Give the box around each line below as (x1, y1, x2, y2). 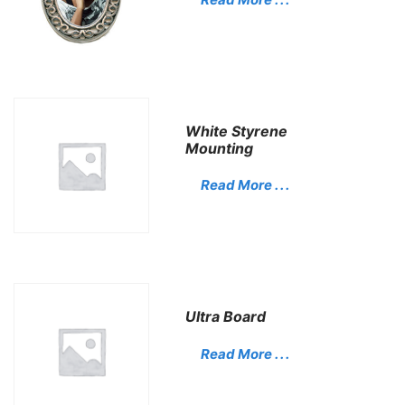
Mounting (185, 138, 254, 157)
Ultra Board (185, 307, 267, 326)
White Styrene (185, 121, 288, 140)
